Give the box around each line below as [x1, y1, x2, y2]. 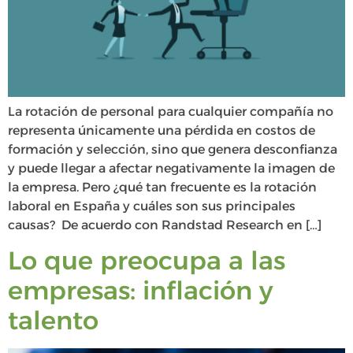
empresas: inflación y [8, 275, 273, 307]
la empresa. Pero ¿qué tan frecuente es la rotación [8, 179, 317, 195]
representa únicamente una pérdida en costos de [8, 122, 315, 138]
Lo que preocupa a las [8, 245, 285, 277]
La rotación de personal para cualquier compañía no [8, 103, 333, 119]
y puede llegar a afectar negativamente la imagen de [8, 160, 335, 176]
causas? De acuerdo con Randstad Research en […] [8, 217, 321, 232]
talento [8, 305, 98, 336]
